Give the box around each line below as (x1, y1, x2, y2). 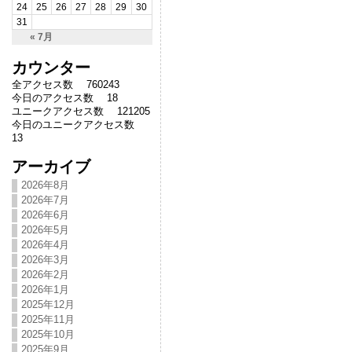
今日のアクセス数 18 (11, 92, 118, 104)
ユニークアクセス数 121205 (11, 105, 150, 117)
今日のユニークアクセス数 (11, 119, 145, 130)
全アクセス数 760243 (11, 79, 119, 90)
